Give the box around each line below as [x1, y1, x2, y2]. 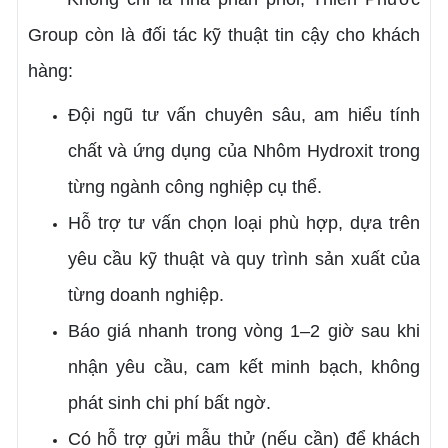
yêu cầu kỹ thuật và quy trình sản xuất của [67, 248, 421, 269]
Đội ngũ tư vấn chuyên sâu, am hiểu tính [67, 104, 421, 125]
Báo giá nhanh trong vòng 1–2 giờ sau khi [67, 320, 421, 341]
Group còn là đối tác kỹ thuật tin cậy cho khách [27, 24, 421, 45]
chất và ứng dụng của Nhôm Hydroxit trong [67, 140, 421, 161]
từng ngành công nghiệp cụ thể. [67, 176, 322, 197]
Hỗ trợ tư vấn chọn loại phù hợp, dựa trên [67, 212, 421, 233]
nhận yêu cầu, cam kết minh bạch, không [67, 356, 421, 377]
